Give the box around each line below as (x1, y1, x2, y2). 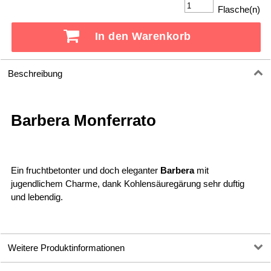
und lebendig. (10, 192, 63, 202)
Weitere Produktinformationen (8, 243, 125, 253)
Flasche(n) (215, 4, 261, 15)
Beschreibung (8, 68, 63, 79)
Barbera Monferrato (10, 111, 156, 129)
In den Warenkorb (94, 30, 191, 43)
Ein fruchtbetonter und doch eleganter (10, 165, 160, 175)
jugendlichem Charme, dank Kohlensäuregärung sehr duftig (10, 178, 244, 189)
